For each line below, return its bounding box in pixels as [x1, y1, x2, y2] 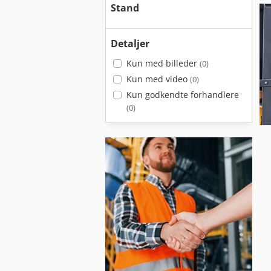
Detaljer [111, 37, 149, 50]
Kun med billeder [126, 57, 200, 69]
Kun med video [126, 73, 190, 85]
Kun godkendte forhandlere [126, 89, 239, 100]
